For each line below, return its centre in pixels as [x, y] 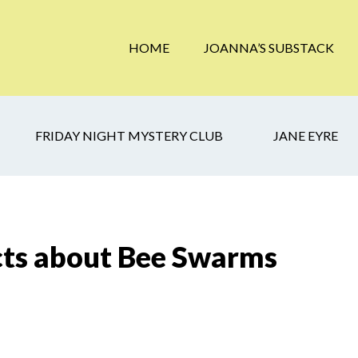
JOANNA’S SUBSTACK [269, 48]
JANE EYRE [306, 135]
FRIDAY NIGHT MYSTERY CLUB [129, 135]
